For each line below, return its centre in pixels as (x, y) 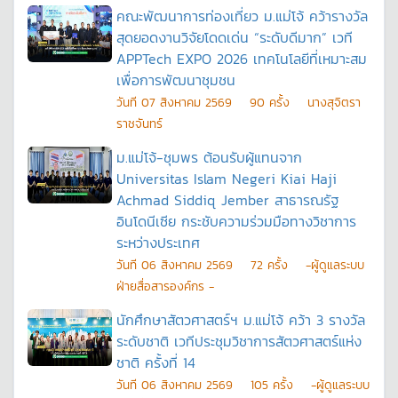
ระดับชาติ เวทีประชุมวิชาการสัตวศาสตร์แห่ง (239, 341)
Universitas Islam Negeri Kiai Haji (227, 179)
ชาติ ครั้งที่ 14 (156, 362)
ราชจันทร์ (139, 123)
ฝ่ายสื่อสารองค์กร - (165, 286)
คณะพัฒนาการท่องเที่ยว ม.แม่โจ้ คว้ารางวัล (242, 16)
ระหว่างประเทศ (158, 243)
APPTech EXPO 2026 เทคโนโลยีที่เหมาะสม (242, 59)
